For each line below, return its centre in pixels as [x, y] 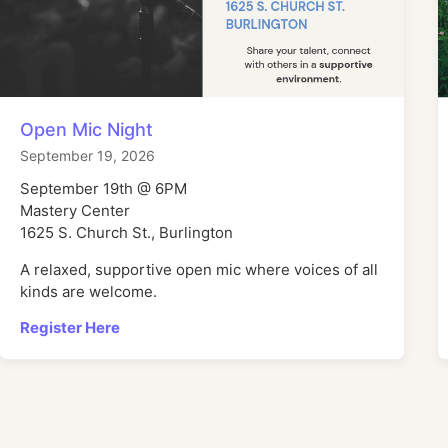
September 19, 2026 [88, 156]
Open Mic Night [87, 130]
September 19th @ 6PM [104, 189]
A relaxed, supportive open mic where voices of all [199, 269]
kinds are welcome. [89, 291]
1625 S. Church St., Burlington [127, 233]
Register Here [70, 328]
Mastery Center [75, 211]
